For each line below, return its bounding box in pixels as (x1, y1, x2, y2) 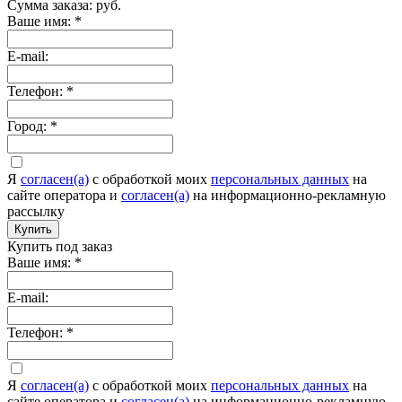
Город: (7, 118, 50, 134)
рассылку (7, 203, 65, 219)
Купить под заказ (7, 238, 112, 254)
